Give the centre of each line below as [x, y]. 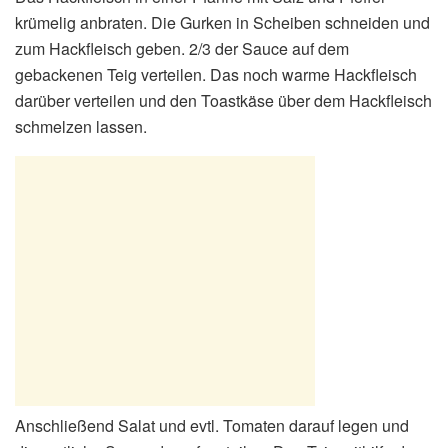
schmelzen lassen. [81, 126]
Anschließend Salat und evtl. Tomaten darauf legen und [212, 425]
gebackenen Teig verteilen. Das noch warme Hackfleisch [216, 74]
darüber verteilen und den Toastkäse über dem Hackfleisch [223, 100]
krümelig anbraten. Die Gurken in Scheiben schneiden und [222, 22]
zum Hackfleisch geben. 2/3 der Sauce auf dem [182, 48]
